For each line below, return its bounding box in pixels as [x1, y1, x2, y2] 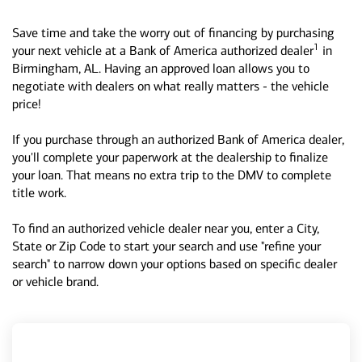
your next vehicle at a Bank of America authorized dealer [12, 43, 314, 58]
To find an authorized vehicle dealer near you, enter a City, [12, 221, 319, 236]
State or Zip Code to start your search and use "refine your [12, 238, 321, 254]
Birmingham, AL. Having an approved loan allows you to [12, 61, 309, 76]
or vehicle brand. [12, 274, 99, 289]
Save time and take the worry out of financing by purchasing [12, 25, 335, 40]
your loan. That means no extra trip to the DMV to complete [12, 167, 331, 183]
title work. [12, 185, 66, 200]
